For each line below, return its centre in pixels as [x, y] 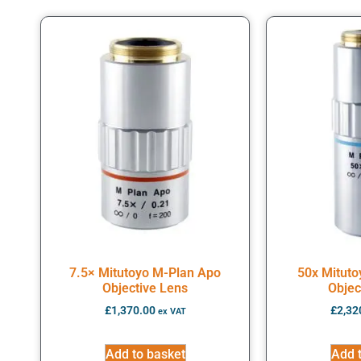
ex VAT [172, 312]
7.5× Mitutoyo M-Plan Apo [145, 273]
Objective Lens [145, 288]
